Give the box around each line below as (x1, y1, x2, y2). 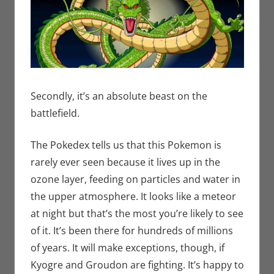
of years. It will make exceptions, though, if (30, 240, 224, 254)
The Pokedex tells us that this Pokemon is (30, 138, 221, 152)
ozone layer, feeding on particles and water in (30, 172, 240, 186)
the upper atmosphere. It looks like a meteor (30, 189, 236, 203)
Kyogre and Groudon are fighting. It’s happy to (30, 257, 244, 272)
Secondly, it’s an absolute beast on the (30, 89, 207, 103)
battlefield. (30, 106, 80, 120)
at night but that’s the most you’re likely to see (30, 206, 243, 220)
